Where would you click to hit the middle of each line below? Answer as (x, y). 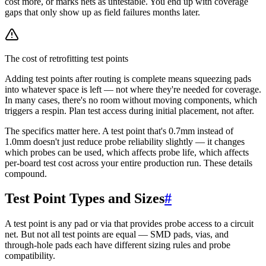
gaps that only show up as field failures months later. (102, 12)
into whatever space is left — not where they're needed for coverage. (133, 89)
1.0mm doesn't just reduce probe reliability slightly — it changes (125, 141)
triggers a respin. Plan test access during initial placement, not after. (129, 110)
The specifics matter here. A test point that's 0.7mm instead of (119, 131)
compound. (26, 173)
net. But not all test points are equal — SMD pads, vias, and (117, 235)
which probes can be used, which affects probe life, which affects (127, 152)
